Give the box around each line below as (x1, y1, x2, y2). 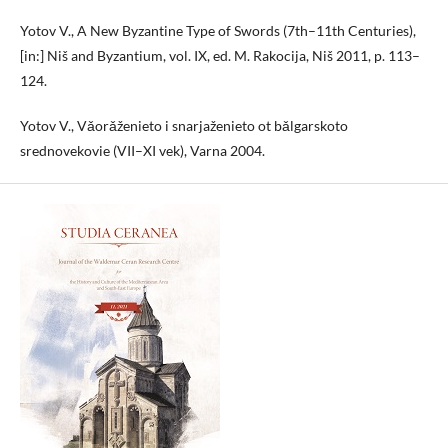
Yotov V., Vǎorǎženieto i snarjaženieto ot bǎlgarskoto (20, 116, 348, 134)
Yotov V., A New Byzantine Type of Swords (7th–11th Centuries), (20, 21, 416, 39)
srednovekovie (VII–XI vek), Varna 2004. (20, 141, 265, 159)
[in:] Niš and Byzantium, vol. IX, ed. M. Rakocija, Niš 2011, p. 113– (20, 46, 420, 64)
